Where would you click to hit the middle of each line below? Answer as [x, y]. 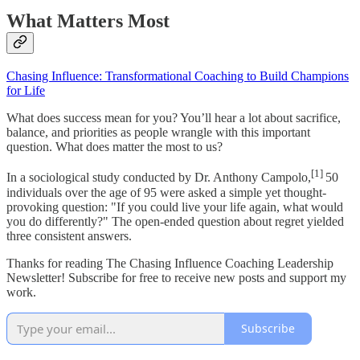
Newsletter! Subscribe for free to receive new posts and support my [176, 277]
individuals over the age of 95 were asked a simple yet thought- [166, 192]
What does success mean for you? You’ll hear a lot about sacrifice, [174, 118]
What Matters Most [88, 20]
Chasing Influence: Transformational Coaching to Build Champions [178, 76]
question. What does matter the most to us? [115, 147]
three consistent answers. [69, 235]
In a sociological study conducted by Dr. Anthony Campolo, [159, 178]
